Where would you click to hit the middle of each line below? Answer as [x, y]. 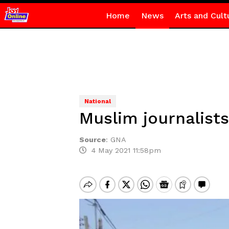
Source [92, 140]
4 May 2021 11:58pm [123, 150]
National [97, 101]
